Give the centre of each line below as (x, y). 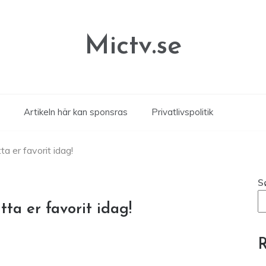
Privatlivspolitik (182, 112)
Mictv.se (133, 47)
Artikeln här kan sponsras (75, 112)
